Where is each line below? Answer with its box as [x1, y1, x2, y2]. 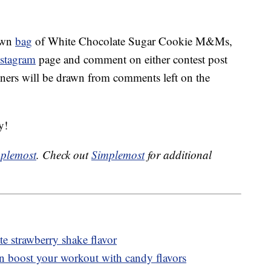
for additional [145, 147, 212, 163]
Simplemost [91, 147, 145, 163]
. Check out [36, 147, 91, 163]
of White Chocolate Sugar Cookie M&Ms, [32, 33, 232, 49]
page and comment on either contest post [36, 51, 227, 67]
